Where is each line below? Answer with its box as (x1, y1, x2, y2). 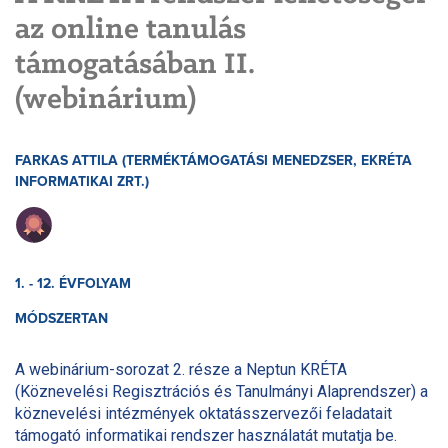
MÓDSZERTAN (15, 312, 108, 327)
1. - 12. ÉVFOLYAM (15, 277, 131, 292)
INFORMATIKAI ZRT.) (15, 175, 149, 190)
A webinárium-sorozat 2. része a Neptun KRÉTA (15, 360, 347, 380)
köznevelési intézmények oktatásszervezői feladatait (15, 404, 392, 424)
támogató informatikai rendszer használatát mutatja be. (15, 426, 397, 446)
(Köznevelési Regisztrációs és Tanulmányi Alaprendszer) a (15, 382, 428, 402)
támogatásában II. (15, 49, 255, 82)
